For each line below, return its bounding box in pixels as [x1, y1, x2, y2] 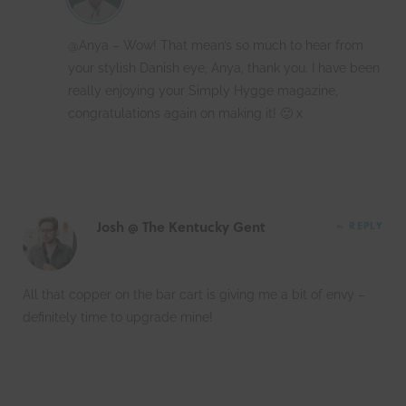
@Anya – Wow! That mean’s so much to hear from [68, 37, 363, 53]
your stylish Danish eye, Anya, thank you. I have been [68, 60, 380, 75]
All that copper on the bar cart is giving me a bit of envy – [23, 286, 365, 302]
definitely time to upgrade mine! [23, 309, 213, 324]
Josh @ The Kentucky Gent [97, 216, 266, 237]
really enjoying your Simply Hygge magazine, [68, 82, 338, 98]
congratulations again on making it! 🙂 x [68, 105, 303, 121]
